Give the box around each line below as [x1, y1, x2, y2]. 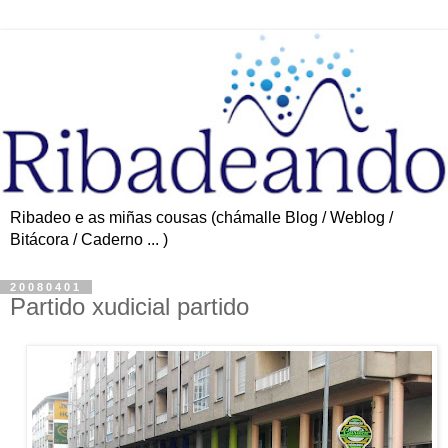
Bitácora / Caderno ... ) [10, 230, 168, 248]
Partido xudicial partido [10, 292, 249, 320]
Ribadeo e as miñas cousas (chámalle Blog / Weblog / [10, 208, 393, 226]
